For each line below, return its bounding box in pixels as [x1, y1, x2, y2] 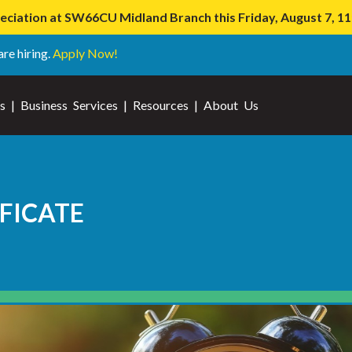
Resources [133, 97, 189, 112]
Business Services [20, 97, 118, 112]
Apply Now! [53, 46, 118, 60]
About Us [203, 97, 258, 112]
